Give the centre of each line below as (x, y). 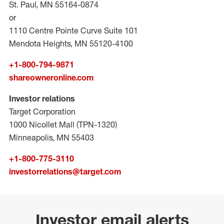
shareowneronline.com (51, 77)
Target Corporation (42, 111)
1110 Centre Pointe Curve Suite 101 (73, 30)
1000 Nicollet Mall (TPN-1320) (63, 124)
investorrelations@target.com (65, 171)
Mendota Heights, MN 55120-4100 (71, 43)
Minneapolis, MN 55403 (51, 137)
